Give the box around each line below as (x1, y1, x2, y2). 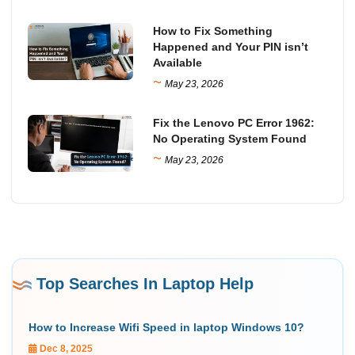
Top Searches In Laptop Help (36, 275, 254, 293)
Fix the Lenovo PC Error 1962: (153, 116, 315, 130)
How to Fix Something (153, 25, 273, 38)
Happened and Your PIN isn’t (153, 40, 309, 54)
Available (153, 56, 203, 70)
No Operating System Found (153, 132, 307, 146)
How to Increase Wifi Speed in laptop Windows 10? (29, 321, 304, 334)
